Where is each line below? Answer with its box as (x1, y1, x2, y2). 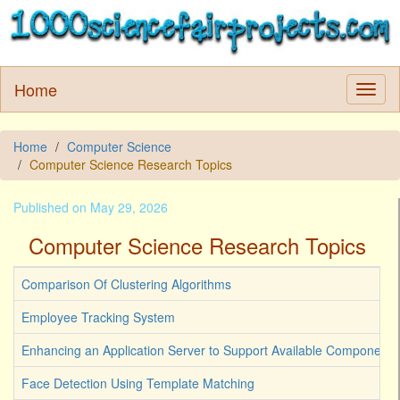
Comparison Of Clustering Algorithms (21, 275, 231, 294)
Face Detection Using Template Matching (21, 374, 254, 393)
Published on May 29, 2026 (13, 198, 168, 217)
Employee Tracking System (21, 308, 175, 327)
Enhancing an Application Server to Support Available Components (21, 341, 398, 360)
